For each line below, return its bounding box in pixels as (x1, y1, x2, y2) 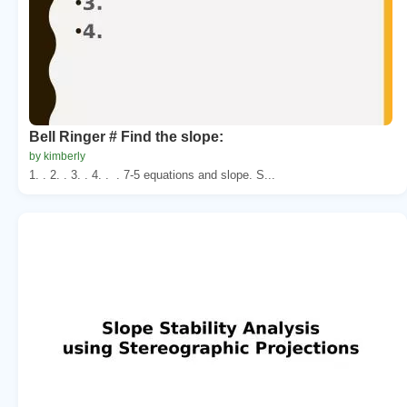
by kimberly (29, 149, 85, 163)
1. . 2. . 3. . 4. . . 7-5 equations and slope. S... (29, 167, 275, 182)
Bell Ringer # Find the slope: (29, 128, 223, 144)
